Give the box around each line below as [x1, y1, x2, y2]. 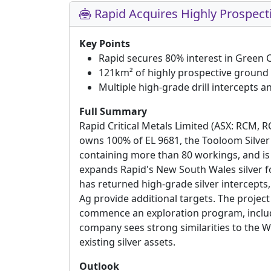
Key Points [79, 37, 130, 50]
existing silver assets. [79, 235, 175, 249]
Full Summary [79, 105, 147, 118]
